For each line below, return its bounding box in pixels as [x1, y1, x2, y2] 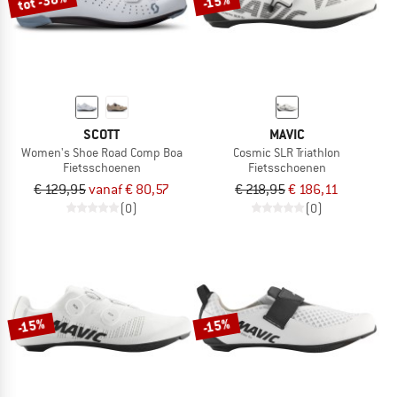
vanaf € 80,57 [89, 180, 169, 198]
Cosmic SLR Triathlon [233, 144, 340, 161]
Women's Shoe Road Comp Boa [20, 144, 183, 161]
